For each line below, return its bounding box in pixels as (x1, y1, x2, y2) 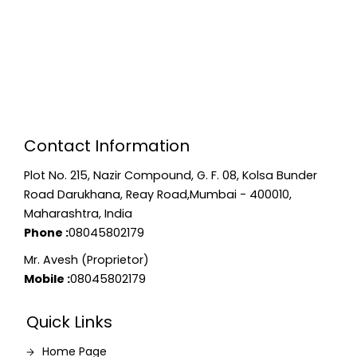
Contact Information (23, 135, 190, 157)
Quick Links (25, 311, 112, 333)
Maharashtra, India (23, 206, 132, 222)
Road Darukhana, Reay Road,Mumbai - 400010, (23, 186, 292, 202)
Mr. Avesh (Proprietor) (23, 252, 149, 268)
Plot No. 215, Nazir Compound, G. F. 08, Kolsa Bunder (23, 167, 317, 183)
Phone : (23, 225, 69, 241)
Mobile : (23, 271, 70, 287)
